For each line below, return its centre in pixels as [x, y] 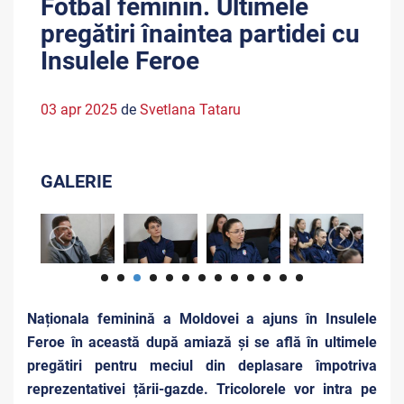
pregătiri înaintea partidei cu [200, 34]
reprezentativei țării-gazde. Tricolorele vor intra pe [202, 389]
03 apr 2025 [79, 110]
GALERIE [76, 181]
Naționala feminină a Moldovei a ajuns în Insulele [202, 318]
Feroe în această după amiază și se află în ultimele [202, 342]
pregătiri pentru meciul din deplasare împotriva [202, 365]
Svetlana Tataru [190, 110]
